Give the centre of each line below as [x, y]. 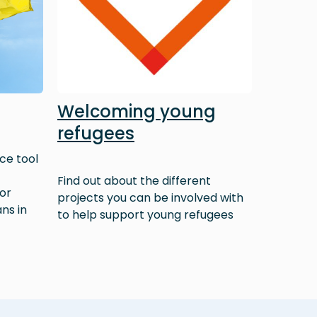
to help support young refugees [145, 215]
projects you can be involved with [150, 198]
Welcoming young [137, 112]
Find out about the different [134, 181]
